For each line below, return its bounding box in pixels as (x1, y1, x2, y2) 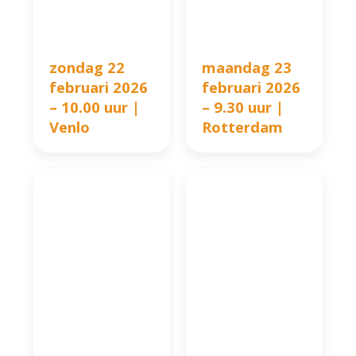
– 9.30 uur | (202, 97, 284, 118)
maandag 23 (202, 57, 292, 78)
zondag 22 (49, 57, 126, 78)
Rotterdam (202, 117, 283, 137)
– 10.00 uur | (49, 97, 141, 118)
